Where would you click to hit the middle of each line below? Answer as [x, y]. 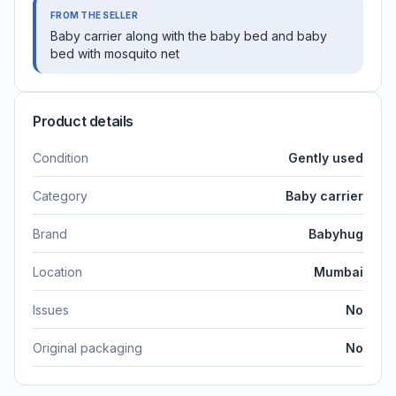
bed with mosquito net [115, 53]
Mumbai [339, 271]
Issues [51, 309]
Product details [83, 121]
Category [60, 195]
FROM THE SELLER [94, 15]
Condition [61, 157]
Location [57, 271]
